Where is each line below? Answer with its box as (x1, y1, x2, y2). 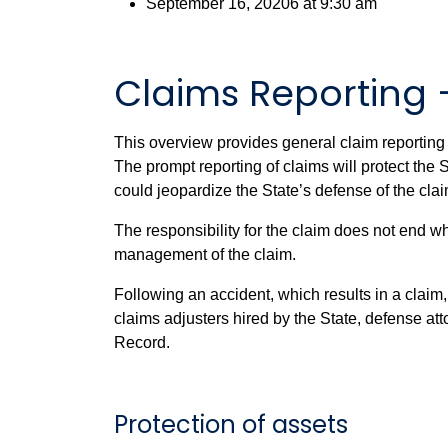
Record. (114, 334, 170, 351)
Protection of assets (114, 408, 348, 441)
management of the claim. (114, 246, 296, 263)
